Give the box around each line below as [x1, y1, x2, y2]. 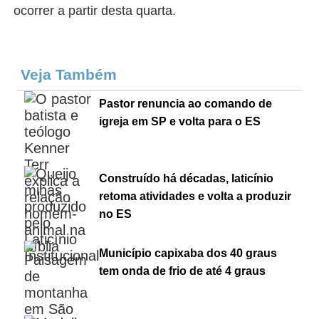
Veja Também [21, 66, 122, 83]
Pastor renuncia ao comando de [99, 98, 273, 110]
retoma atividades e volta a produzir [99, 190, 292, 202]
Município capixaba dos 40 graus [99, 247, 278, 259]
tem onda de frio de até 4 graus [99, 265, 266, 277]
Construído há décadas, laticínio [99, 172, 274, 184]
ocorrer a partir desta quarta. [14, 4, 177, 18]
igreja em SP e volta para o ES [99, 115, 261, 127]
